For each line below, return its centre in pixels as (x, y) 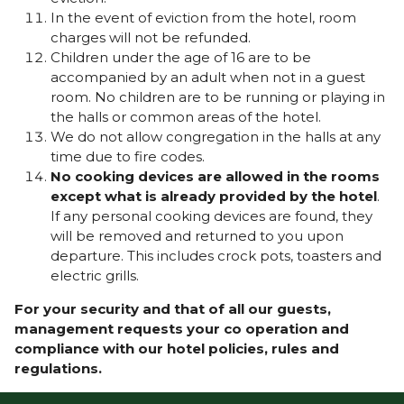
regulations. (58, 369)
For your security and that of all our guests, (172, 309)
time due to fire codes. (127, 157)
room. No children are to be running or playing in (217, 97)
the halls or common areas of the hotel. (185, 117)
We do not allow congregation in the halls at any (215, 137)
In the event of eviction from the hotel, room (203, 18)
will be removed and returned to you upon (197, 236)
